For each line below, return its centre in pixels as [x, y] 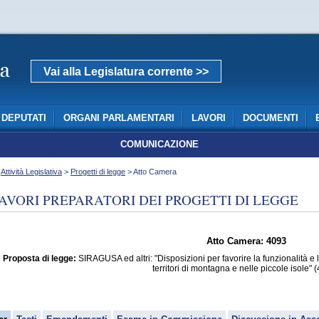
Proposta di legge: [39, 258]
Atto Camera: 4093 [246, 241]
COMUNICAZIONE [159, 145]
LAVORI [208, 118]
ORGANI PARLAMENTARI [119, 118]
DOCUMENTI [270, 118]
